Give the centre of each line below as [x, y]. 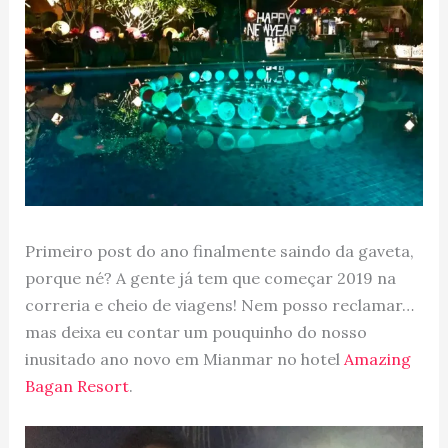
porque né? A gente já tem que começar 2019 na [210, 278]
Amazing [377, 359]
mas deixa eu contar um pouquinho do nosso [195, 332]
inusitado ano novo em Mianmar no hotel [184, 359]
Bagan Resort [76, 386]
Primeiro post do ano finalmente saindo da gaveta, [219, 251]
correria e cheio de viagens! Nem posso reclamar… [219, 305]
